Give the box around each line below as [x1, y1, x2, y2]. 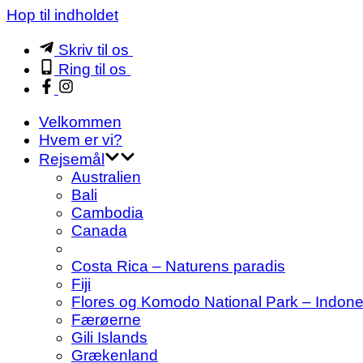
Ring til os [54, 61, 130, 78]
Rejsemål [39, 151, 105, 168]
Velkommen [39, 113, 122, 130]
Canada [71, 222, 127, 239]
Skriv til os [54, 41, 133, 58]
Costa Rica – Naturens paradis [71, 258, 285, 275]
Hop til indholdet [6, 6, 118, 23]
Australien [71, 169, 141, 186]
